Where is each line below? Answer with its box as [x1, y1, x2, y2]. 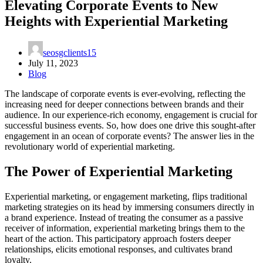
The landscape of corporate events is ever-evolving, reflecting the [5, 88, 245, 99]
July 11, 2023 [28, 58, 78, 68]
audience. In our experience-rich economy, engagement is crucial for [5, 109, 257, 120]
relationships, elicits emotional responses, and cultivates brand [5, 244, 232, 254]
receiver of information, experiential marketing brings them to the [5, 222, 245, 233]
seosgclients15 [43, 47, 96, 58]
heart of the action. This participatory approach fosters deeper [5, 233, 231, 244]
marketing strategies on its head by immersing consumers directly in [5, 201, 254, 212]
